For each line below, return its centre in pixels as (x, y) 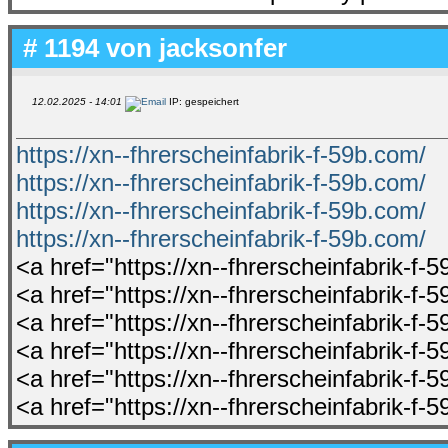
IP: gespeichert (202, 101)
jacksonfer (223, 47)
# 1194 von (87, 47)
